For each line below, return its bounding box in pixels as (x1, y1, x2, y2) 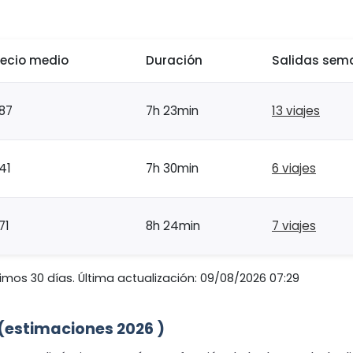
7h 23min (146, 102, 199, 120)
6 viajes (272, 160, 316, 177)
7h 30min (146, 160, 199, 177)
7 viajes (272, 217, 316, 235)
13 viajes (272, 102, 320, 120)
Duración (146, 52, 203, 69)
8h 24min (146, 217, 200, 235)
